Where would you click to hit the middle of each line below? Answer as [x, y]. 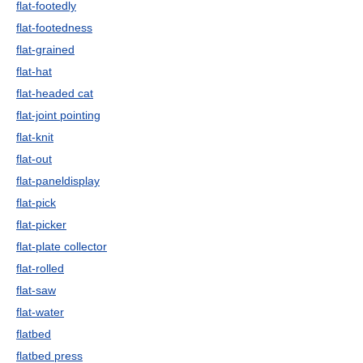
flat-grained [45, 49]
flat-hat [34, 71]
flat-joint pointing [58, 115]
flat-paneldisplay [58, 181]
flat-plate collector [62, 246]
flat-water [40, 312]
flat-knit [35, 137]
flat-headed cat [55, 93]
